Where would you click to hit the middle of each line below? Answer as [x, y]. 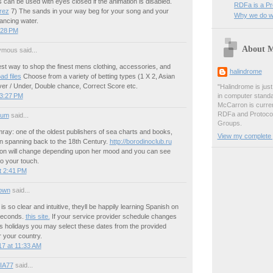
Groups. [229, 123]
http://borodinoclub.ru [140, 141]
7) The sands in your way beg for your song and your [89, 11]
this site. [37, 216]
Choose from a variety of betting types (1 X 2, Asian [98, 76]
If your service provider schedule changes [113, 216]
